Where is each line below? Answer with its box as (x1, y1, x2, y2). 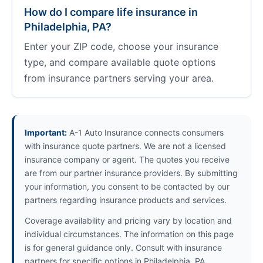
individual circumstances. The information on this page (25, 229, 234, 239)
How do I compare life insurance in (24, 6, 198, 18)
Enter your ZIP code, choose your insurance (24, 41, 218, 52)
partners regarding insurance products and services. (25, 195, 227, 205)
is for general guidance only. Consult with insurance (25, 242, 222, 252)
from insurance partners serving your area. (24, 72, 214, 84)
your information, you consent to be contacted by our (25, 181, 230, 191)
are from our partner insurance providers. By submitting (25, 168, 238, 178)
